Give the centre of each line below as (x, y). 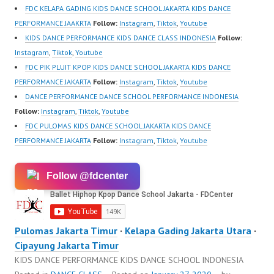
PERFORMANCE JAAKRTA (53, 23)
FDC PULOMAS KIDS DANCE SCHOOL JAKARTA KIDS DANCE (118, 126)
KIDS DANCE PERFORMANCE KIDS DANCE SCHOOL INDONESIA (129, 260)
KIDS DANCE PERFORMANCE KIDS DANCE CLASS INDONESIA (120, 38)
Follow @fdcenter (87, 176)
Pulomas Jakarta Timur (66, 231)
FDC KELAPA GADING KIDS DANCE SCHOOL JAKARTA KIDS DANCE (128, 9)
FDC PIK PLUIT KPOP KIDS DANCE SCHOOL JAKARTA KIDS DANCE (128, 67)
